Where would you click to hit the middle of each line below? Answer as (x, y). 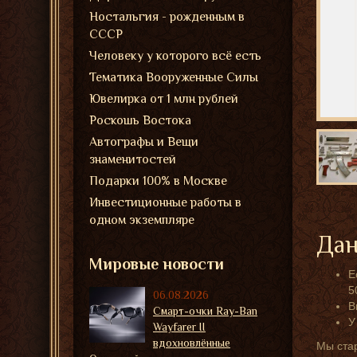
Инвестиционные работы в (165, 202)
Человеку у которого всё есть (175, 56)
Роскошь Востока (140, 120)
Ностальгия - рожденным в (167, 17)
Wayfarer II (179, 327)
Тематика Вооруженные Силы (174, 77)
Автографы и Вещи (144, 142)
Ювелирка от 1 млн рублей (164, 99)
